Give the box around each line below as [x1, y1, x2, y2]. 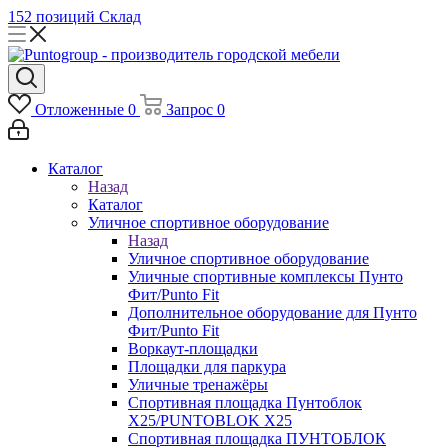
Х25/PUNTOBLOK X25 [128, 412, 292, 429]
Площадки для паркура [128, 358, 286, 375]
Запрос [165, 101, 213, 118]
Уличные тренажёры [128, 376, 268, 393]
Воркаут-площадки [128, 340, 258, 357]
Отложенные [34, 101, 124, 118]
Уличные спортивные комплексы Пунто [128, 268, 403, 285]
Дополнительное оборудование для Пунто [128, 304, 417, 321]
